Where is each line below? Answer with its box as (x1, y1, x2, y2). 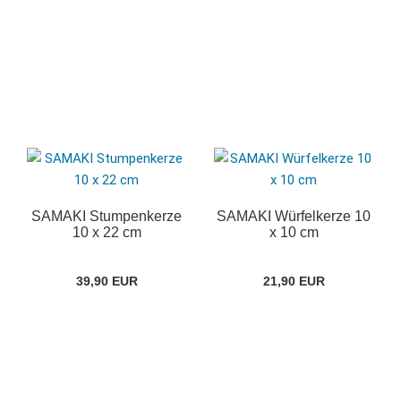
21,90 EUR (262, 274, 325, 289)
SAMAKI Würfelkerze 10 (217, 209, 371, 225)
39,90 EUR (75, 274, 138, 289)
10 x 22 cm (72, 225, 141, 241)
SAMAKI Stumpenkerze (31, 209, 182, 225)
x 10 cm (269, 225, 319, 241)
